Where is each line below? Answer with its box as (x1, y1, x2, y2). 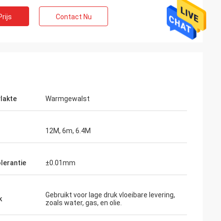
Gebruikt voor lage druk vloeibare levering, (45, 191, 175, 199)
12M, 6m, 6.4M (45, 127, 91, 135)
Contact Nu (55, 13, 92, 21)
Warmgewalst (45, 95, 90, 103)
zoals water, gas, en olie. (45, 199, 122, 207)
